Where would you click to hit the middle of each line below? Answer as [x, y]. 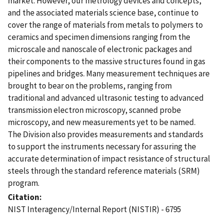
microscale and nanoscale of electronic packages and [100, 49]
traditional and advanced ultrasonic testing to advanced [106, 98]
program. [24, 183]
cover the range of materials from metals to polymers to [105, 25]
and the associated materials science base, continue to [103, 12]
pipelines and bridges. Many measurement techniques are [109, 73]
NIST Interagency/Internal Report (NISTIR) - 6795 [94, 209]
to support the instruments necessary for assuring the [102, 146]
